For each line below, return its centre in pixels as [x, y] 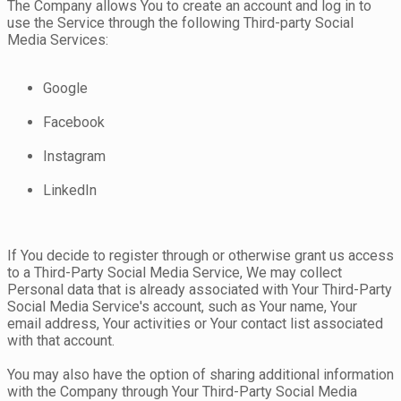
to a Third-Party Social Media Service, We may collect [175, 273]
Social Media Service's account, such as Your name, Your [182, 307]
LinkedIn [70, 191]
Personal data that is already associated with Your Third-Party [200, 290]
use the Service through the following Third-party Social [180, 23]
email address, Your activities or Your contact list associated [195, 324]
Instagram [74, 157]
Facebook [74, 123]
